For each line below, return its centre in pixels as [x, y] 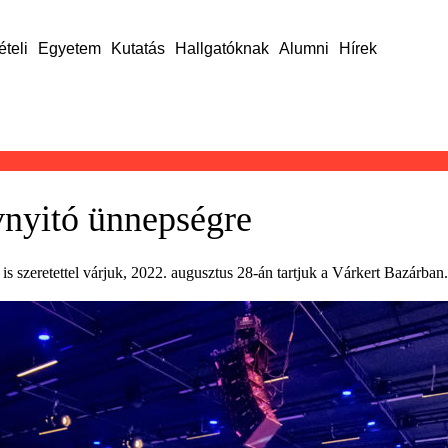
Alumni [303, 48]
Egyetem [69, 48]
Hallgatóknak [221, 48]
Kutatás [137, 48]
